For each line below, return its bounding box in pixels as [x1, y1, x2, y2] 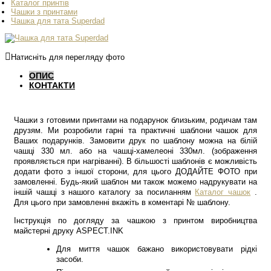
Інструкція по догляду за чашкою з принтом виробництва [14, 216, 257, 225]
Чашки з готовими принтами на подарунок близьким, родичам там [14, 116, 257, 125]
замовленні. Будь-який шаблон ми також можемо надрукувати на [14, 177, 257, 186]
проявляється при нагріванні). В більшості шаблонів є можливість [14, 157, 257, 166]
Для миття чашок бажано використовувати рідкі [56, 244, 257, 253]
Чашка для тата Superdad [11, 16, 105, 25]
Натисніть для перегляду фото [11, 53, 125, 62]
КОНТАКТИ [29, 80, 75, 90]
